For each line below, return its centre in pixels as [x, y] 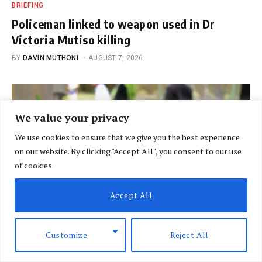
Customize [67, 235]
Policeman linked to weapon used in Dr [113, 23]
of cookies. [34, 165]
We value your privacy [72, 117]
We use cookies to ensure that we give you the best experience [127, 137]
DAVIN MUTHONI [50, 58]
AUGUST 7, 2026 [116, 58]
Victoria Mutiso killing [71, 39]
